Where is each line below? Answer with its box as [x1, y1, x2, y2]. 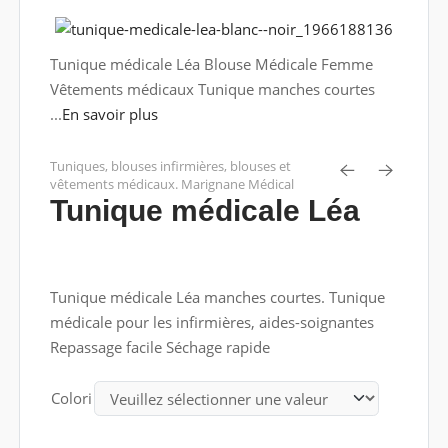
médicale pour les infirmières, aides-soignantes [49, 312, 374, 332]
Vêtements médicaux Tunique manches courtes [49, 79, 375, 99]
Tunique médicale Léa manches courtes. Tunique [49, 287, 385, 307]
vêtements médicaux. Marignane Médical [49, 175, 294, 193]
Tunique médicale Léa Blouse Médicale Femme [49, 54, 373, 74]
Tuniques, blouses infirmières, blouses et [49, 157, 291, 175]
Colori [50, 388, 92, 408]
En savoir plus [61, 104, 158, 124]
